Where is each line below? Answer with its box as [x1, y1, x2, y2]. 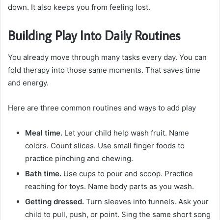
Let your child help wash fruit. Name [62, 128, 189, 137]
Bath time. [25, 168, 61, 178]
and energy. [8, 78, 49, 87]
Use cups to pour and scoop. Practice [61, 168, 193, 178]
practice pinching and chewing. [25, 153, 133, 163]
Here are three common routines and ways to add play [8, 103, 196, 112]
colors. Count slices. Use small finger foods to [25, 140, 185, 150]
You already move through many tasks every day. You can [8, 52, 207, 62]
